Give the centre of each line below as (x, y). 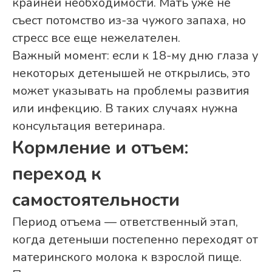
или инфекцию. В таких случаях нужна (125, 109)
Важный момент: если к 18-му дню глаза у (135, 56)
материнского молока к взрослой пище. (127, 257)
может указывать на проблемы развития (131, 91)
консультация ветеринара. (89, 126)
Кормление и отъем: (100, 148)
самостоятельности (96, 200)
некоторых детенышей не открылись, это (131, 73)
